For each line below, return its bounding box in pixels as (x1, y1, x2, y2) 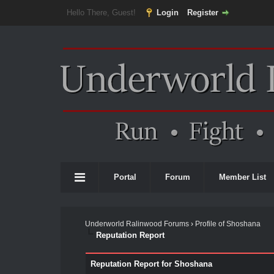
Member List (219, 172, 266, 182)
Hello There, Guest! (66, 8, 138, 17)
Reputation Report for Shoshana (90, 259, 212, 268)
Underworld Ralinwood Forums (84, 220, 189, 228)
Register (187, 8, 218, 17)
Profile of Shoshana (194, 220, 261, 228)
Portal (114, 172, 136, 182)
